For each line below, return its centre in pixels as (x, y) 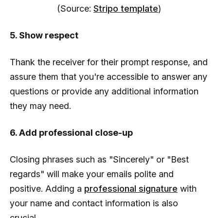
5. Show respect (44, 36)
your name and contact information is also (94, 203)
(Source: (75, 9)
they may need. (40, 106)
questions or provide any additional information (104, 91)
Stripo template (126, 9)
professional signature (131, 189)
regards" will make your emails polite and (92, 174)
